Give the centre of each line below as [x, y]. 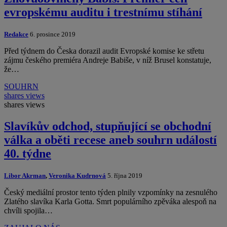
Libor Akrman [25, 175]
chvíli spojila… [28, 210]
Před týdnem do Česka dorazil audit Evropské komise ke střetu [104, 51]
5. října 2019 [124, 175]
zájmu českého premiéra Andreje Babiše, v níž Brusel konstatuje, [108, 60]
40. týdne [28, 153]
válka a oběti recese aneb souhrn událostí [110, 140]
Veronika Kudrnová [77, 175]
